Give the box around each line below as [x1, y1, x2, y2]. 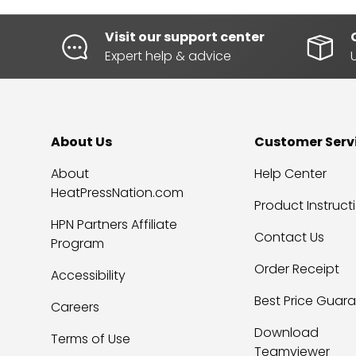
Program [51, 234, 104, 253]
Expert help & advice [104, 46, 231, 65]
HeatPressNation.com [51, 183, 184, 202]
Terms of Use [51, 329, 130, 348]
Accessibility [51, 265, 126, 284]
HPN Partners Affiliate [51, 215, 177, 234]
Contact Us [254, 227, 324, 246]
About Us [51, 132, 112, 151]
